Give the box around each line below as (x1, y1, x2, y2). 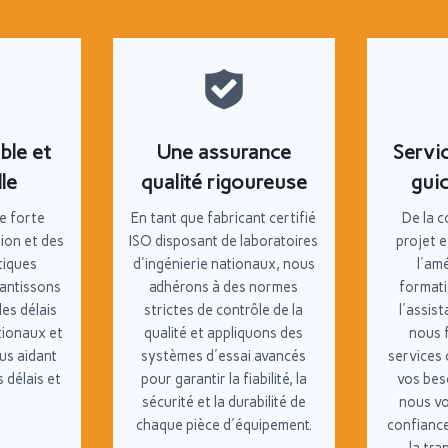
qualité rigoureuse (140, 170, 307, 194)
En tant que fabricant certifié (131, 209, 317, 227)
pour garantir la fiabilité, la (140, 370, 307, 388)
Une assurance (156, 140, 292, 164)
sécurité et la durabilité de (141, 393, 306, 411)
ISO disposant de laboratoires (129, 232, 319, 250)
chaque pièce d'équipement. (135, 416, 312, 434)
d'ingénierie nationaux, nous (132, 255, 315, 273)
